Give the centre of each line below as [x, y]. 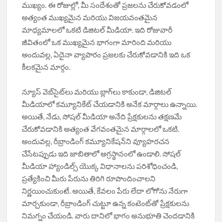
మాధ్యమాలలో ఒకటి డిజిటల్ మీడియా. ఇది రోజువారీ [97, 30]
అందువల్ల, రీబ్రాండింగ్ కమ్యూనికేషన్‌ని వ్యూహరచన [96, 141]
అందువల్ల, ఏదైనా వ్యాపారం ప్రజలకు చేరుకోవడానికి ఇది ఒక [106, 55]
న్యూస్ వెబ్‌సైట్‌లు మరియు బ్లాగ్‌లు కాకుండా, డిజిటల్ [97, 92]
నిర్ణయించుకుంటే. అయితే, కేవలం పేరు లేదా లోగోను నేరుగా [105, 191]
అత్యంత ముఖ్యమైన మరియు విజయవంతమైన [90, 18]
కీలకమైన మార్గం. [46, 67]
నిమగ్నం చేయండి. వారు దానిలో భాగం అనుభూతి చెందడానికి [109, 216]
